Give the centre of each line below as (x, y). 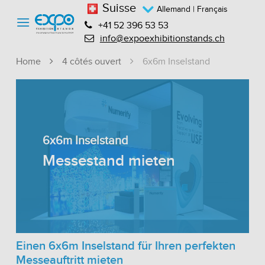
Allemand (173, 10)
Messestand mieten (109, 161)
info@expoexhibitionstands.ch (162, 39)
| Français (209, 10)
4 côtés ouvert (92, 62)
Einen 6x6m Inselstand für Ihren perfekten (126, 246)
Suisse (119, 9)
